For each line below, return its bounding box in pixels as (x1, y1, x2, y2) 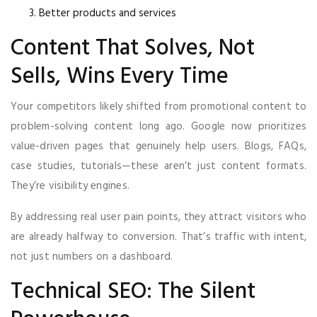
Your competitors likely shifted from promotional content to (11, 98, 306, 115)
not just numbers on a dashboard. (11, 248, 173, 265)
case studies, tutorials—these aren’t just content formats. (11, 157, 306, 175)
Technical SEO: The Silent (11, 273, 255, 310)
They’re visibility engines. (11, 177, 130, 195)
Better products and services (39, 4, 176, 22)
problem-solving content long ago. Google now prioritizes (11, 117, 306, 135)
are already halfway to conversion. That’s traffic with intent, (11, 228, 306, 246)
